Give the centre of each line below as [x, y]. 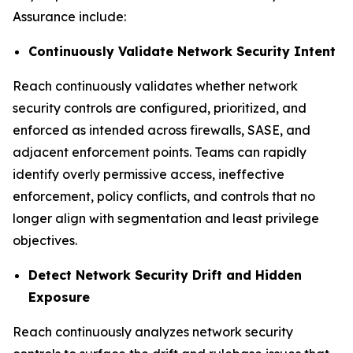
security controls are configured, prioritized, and [160, 108]
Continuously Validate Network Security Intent [182, 51]
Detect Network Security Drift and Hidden [165, 275]
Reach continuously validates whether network [155, 86]
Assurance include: [69, 17]
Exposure [59, 297]
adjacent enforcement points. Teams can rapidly [160, 152]
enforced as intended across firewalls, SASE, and [162, 130]
